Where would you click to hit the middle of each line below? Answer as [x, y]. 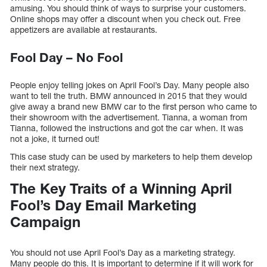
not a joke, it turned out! [55, 139]
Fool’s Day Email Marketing [103, 205]
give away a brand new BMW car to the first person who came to [133, 107]
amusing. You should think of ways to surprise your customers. [128, 8]
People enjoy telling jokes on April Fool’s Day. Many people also [130, 85]
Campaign [45, 222]
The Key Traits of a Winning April [121, 189]
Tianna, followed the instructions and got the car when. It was [127, 128]
